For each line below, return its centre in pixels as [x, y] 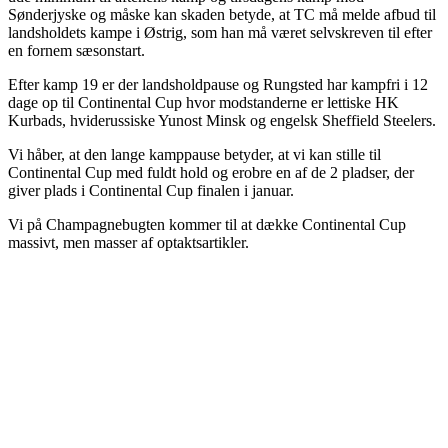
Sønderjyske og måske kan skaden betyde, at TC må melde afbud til [222, 14]
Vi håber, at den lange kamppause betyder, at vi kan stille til [194, 154]
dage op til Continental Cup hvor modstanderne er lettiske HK [203, 102]
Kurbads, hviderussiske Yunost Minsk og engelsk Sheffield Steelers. [222, 120]
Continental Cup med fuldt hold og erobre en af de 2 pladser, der [211, 172]
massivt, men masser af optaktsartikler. [128, 242]
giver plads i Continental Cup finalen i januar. [151, 190]
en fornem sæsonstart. [76, 50]
